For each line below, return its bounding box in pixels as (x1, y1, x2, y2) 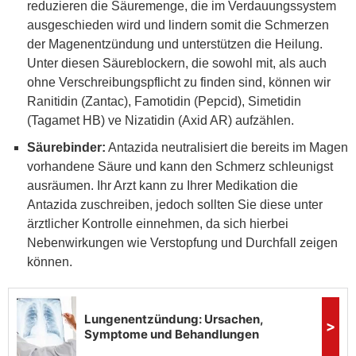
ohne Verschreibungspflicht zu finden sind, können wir (27, 75, 331, 89)
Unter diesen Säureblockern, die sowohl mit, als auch (27, 56, 327, 70)
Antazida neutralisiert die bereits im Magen (106, 140, 348, 154)
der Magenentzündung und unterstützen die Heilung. (27, 37, 323, 51)
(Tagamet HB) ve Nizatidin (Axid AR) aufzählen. (27, 113, 294, 127)
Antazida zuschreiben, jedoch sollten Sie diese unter (27, 197, 323, 211)
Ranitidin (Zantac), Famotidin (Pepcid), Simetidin (27, 94, 301, 108)
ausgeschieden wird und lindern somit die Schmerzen (27, 17, 329, 32)
